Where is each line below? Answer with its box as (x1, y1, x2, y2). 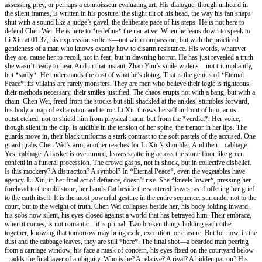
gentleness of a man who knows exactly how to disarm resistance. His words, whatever (5, 44, 246, 53)
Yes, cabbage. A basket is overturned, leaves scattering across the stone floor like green (5, 149, 244, 158)
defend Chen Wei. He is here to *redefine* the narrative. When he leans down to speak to (5, 26, 250, 35)
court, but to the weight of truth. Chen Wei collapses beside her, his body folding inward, (5, 202, 250, 211)
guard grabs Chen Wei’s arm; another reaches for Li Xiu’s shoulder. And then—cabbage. (5, 140, 249, 149)
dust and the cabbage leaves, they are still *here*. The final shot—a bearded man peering (5, 237, 249, 246)
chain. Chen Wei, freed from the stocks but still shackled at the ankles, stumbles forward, (5, 96, 249, 105)
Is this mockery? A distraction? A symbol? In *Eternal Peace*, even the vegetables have (5, 167, 245, 175)
